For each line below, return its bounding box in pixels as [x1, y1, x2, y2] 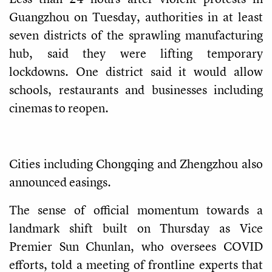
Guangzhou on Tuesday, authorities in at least [9, 8, 263, 25]
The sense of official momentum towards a [9, 201, 263, 218]
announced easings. [9, 173, 111, 190]
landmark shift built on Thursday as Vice [9, 219, 263, 236]
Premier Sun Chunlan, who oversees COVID [9, 237, 263, 254]
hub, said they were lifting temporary [9, 44, 263, 61]
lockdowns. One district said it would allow [9, 63, 263, 80]
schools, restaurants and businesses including [9, 81, 263, 98]
